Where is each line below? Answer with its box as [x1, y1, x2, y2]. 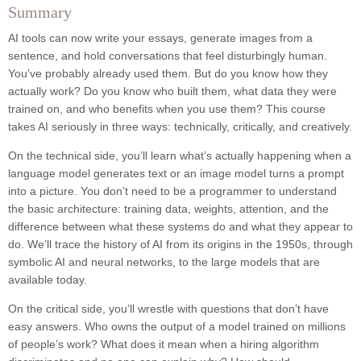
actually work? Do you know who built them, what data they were [8, 85, 337, 98]
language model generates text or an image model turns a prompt [8, 167, 344, 180]
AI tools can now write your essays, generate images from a [8, 31, 313, 45]
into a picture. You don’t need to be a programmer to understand [8, 185, 337, 198]
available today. [8, 273, 87, 287]
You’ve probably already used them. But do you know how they [8, 67, 328, 81]
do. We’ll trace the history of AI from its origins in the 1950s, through [8, 238, 353, 251]
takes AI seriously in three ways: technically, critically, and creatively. [8, 120, 352, 134]
